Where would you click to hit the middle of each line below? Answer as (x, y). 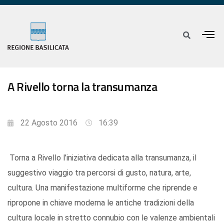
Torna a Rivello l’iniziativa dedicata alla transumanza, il (102, 158)
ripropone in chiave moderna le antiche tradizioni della (101, 203)
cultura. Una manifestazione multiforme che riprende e (102, 188)
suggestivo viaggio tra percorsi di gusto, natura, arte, (99, 173)
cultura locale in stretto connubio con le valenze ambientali (111, 218)
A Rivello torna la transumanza (82, 87)
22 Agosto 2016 (49, 123)
